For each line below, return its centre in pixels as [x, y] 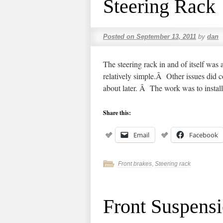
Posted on [119, 37]
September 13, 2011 [166, 37]
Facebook [204, 135]
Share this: [117, 113]
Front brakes [135, 164]
